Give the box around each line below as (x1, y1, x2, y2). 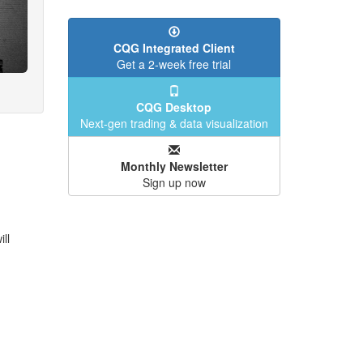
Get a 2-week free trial (117, 56, 232, 72)
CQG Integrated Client (113, 40, 235, 56)
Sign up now (142, 174, 206, 190)
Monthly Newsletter (120, 158, 228, 174)
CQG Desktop (136, 99, 212, 115)
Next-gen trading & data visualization (79, 115, 268, 131)
